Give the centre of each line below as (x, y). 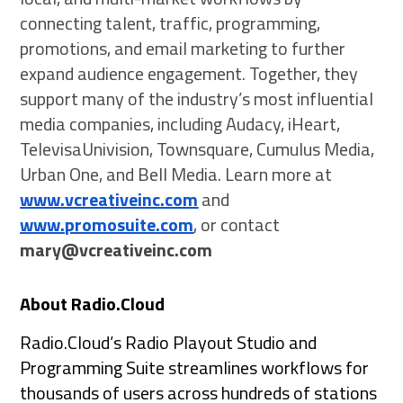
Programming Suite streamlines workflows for (195, 368)
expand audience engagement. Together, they (189, 73)
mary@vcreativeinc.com (116, 249)
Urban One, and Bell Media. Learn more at (176, 174)
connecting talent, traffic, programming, (170, 22)
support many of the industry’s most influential (197, 98)
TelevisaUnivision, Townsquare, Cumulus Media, (197, 148)
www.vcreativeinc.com (109, 199)
